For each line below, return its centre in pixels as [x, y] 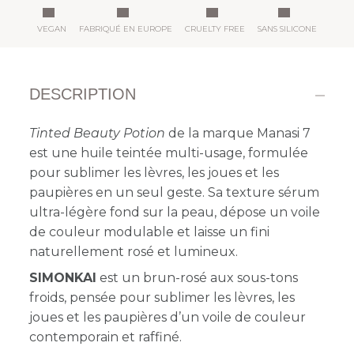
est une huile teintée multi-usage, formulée [169, 153]
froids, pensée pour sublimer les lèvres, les [162, 297]
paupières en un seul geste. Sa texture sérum [175, 192]
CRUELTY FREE [215, 28]
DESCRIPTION [83, 94]
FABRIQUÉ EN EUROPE [126, 28]
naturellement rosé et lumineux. [134, 251]
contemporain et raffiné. [106, 337]
